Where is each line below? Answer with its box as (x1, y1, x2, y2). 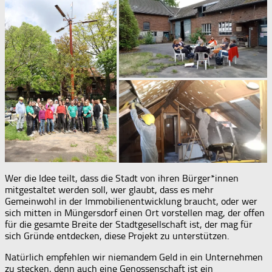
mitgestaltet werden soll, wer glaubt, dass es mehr (5, 184, 214, 196)
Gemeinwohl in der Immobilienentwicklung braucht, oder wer (5, 195, 257, 208)
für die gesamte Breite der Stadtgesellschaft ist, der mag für (5, 219, 253, 231)
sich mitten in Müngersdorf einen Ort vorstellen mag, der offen (5, 207, 265, 219)
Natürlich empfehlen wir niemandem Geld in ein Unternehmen (5, 251, 263, 263)
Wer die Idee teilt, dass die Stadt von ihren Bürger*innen (5, 172, 239, 185)
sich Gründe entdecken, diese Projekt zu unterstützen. (5, 230, 229, 242)
